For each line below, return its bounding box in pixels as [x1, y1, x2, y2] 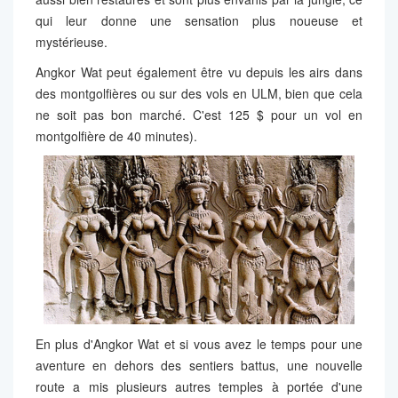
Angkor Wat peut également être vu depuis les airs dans [36, 62, 362, 81]
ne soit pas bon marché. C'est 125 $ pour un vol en [36, 105, 362, 123]
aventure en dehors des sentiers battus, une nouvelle [36, 355, 362, 374]
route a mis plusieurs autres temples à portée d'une [36, 377, 362, 395]
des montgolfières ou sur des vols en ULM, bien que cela [36, 84, 362, 102]
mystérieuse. [36, 32, 107, 51]
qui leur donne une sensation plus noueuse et [36, 11, 362, 29]
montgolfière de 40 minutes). [36, 126, 197, 145]
